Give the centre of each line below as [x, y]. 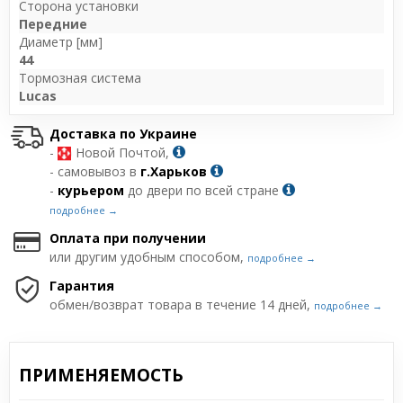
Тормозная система [80, 78]
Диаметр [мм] [61, 42]
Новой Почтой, [122, 152]
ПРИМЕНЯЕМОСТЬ [101, 375]
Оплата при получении [128, 238]
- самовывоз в [95, 171]
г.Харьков [174, 171]
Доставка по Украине [123, 134]
